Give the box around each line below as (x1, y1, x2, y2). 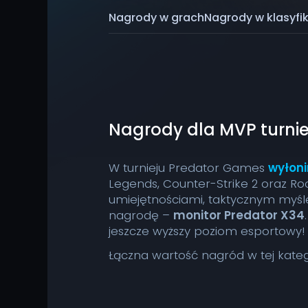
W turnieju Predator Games (109, 159, 269, 176)
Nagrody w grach (109, 9, 205, 25)
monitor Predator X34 (173, 207, 305, 223)
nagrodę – (109, 207, 174, 223)
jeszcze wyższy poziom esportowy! (109, 223, 305, 239)
